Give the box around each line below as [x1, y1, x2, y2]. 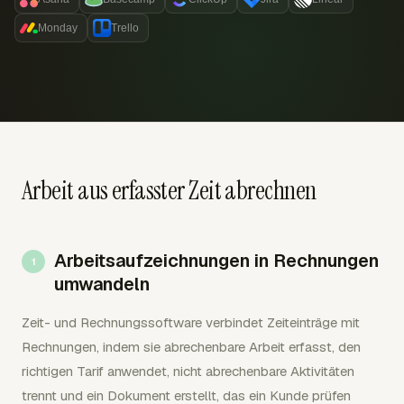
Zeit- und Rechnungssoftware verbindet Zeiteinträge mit [22, 314, 360, 331]
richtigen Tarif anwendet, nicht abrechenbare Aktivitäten [22, 363, 354, 380]
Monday [38, 22, 78, 34]
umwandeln [54, 272, 150, 296]
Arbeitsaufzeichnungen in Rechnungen [54, 249, 379, 272]
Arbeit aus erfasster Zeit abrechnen [22, 174, 317, 207]
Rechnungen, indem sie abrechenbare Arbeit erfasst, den [22, 338, 361, 355]
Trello [111, 22, 139, 34]
